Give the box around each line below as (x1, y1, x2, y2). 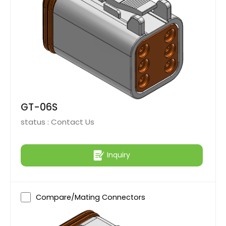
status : (21, 116, 51, 127)
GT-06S (21, 100, 58, 114)
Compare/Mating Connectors (36, 192, 145, 202)
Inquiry (107, 150, 130, 160)
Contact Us (51, 116, 94, 127)
